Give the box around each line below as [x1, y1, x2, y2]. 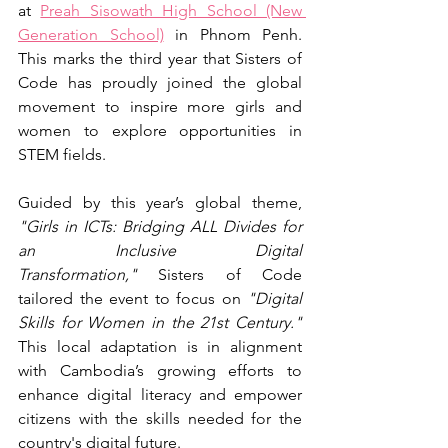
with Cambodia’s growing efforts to [18, 361, 302, 380]
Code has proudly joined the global [18, 73, 302, 92]
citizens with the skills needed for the [18, 409, 302, 428]
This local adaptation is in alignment [18, 337, 302, 356]
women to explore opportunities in [18, 121, 302, 140]
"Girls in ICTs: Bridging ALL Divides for [18, 217, 302, 236]
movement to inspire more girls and [18, 97, 302, 116]
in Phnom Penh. [163, 25, 302, 44]
